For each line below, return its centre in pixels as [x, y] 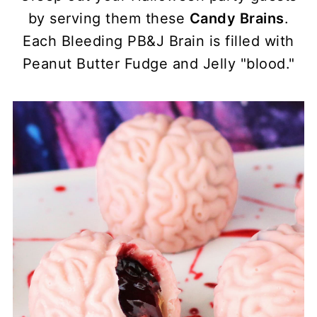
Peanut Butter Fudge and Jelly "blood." [158, 64]
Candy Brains [237, 18]
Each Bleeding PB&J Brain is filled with [158, 41]
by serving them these [109, 18]
